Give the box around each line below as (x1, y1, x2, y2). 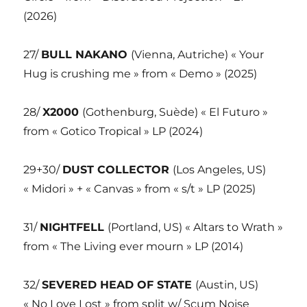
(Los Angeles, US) (173, 163, 267, 177)
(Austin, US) (195, 278, 259, 292)
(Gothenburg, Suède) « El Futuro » (82, 106, 269, 119)
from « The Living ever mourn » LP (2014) (23, 240, 244, 254)
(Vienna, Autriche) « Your (131, 48, 265, 62)
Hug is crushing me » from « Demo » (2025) (23, 67, 258, 81)
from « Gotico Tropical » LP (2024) (23, 125, 204, 138)
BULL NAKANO (41, 48, 132, 62)
